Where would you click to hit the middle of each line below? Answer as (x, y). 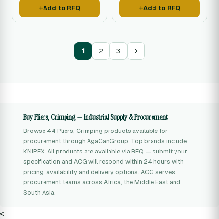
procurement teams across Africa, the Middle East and (102, 182)
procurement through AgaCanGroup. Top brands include (105, 141)
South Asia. (40, 192)
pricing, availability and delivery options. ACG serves (99, 172)
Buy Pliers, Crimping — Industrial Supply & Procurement (96, 117)
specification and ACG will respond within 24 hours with (104, 162)
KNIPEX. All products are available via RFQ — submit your (105, 151)
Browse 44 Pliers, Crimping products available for (96, 131)
